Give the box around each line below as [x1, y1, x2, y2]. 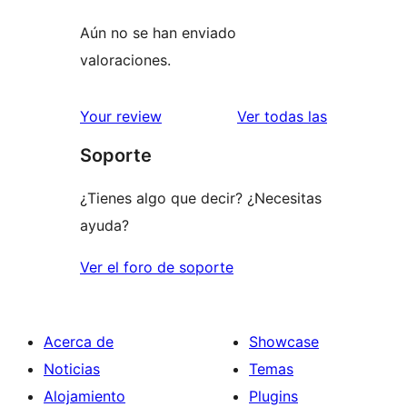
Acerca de [44, 333, 114, 352]
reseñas [326, 106, 379, 125]
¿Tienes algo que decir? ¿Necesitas [80, 189, 322, 208]
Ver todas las [237, 107, 327, 126]
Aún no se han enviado [80, 24, 236, 43]
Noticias [44, 360, 100, 379]
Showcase [249, 333, 319, 352]
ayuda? [80, 216, 129, 235]
